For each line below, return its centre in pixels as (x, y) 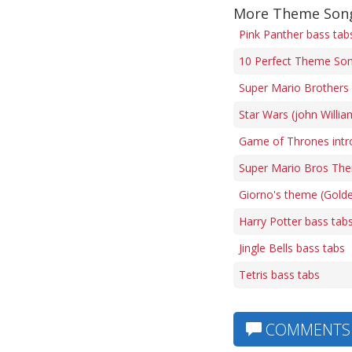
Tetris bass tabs (279, 275)
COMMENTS (306, 330)
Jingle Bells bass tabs (292, 248)
